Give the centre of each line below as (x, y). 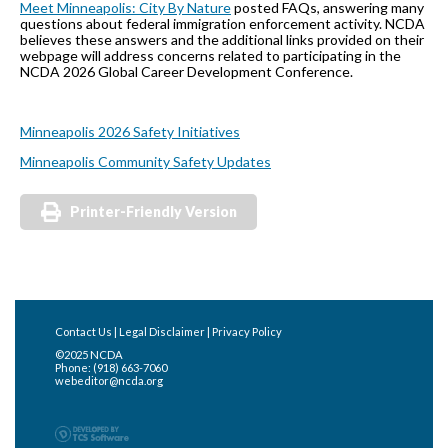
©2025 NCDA (89, 355)
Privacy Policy (247, 332)
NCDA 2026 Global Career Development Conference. (186, 72)
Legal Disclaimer (162, 332)
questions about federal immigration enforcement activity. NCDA (222, 24)
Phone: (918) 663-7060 (111, 368)
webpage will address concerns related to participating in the (210, 56)
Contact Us (83, 332)
